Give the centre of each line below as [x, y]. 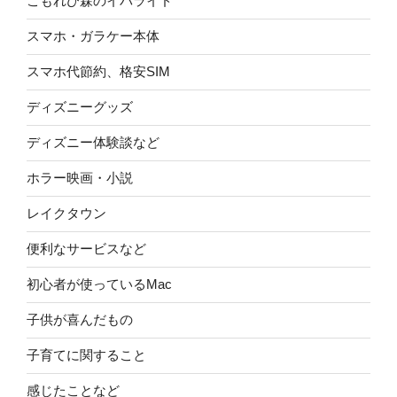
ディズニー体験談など [93, 143]
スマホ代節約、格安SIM [98, 72]
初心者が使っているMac [99, 284]
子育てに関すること [86, 355]
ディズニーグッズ [80, 107]
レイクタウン [66, 214]
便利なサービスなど [86, 249]
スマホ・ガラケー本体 [93, 36]
